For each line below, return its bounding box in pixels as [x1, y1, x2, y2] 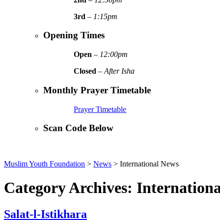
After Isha [104, 67, 135, 76]
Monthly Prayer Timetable [43, 84, 151, 95]
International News [120, 159, 179, 168]
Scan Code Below [43, 123, 113, 134]
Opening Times [43, 30, 105, 41]
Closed [74, 67, 97, 76]
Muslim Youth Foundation [4, 159, 85, 168]
